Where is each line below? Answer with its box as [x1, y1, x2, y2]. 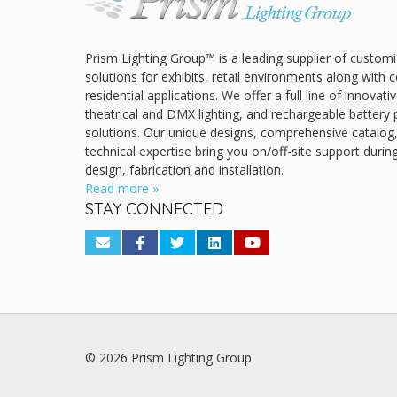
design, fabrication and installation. [85, 161, 284, 179]
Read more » [85, 180, 159, 198]
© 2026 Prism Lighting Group [85, 349, 252, 367]
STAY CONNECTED [85, 198, 223, 220]
